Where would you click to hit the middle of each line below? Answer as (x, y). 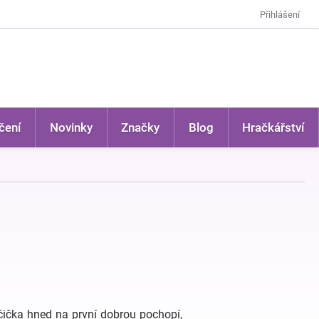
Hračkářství (273, 127)
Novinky (71, 127)
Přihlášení (280, 14)
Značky (141, 127)
